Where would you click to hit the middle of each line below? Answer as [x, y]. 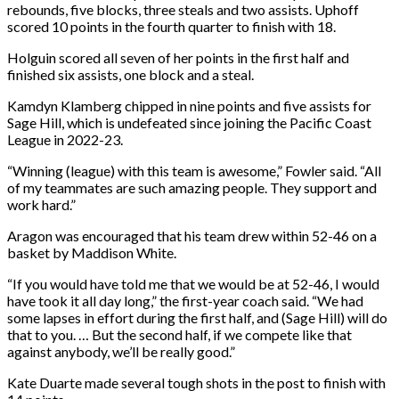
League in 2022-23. [65, 139]
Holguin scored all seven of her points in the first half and [178, 57]
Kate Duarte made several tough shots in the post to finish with [196, 382]
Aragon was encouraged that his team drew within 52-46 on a [192, 235]
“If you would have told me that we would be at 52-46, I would [193, 283]
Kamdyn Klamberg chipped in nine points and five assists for [189, 105]
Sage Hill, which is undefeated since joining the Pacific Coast [189, 122]
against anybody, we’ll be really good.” [121, 351]
